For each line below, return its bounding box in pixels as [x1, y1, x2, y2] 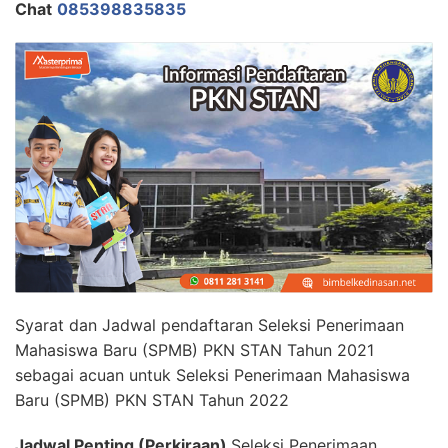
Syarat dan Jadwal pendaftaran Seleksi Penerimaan [15, 314, 404, 335]
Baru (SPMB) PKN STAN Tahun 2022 [15, 389, 289, 410]
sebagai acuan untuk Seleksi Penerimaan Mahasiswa [15, 364, 410, 385]
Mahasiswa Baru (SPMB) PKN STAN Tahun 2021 [15, 339, 374, 360]
